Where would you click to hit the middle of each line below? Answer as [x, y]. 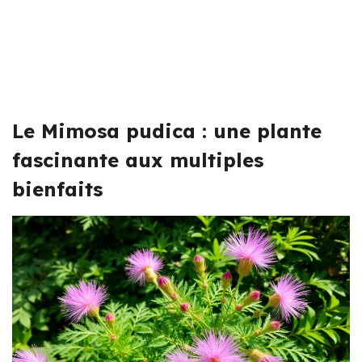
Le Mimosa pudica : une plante [167, 130]
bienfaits [57, 189]
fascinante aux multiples [138, 160]
